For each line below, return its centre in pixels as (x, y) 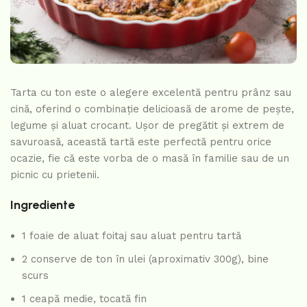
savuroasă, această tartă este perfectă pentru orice (141, 142)
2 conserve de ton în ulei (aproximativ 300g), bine (145, 259)
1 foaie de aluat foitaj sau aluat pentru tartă (132, 235)
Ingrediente (42, 205)
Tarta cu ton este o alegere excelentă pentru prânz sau (151, 92)
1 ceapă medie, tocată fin (84, 298)
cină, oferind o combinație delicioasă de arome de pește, (152, 109)
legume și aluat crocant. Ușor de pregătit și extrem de (147, 125)
